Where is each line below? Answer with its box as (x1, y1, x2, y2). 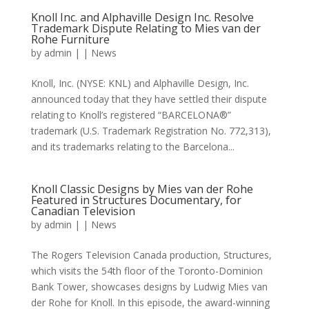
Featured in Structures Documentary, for (30, 192, 241, 208)
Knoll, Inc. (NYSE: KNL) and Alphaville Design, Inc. (30, 77, 249, 90)
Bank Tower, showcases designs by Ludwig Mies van (30, 280, 268, 294)
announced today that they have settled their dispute (30, 92, 267, 106)
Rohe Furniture (30, 32, 110, 48)
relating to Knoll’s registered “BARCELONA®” (30, 108, 231, 122)
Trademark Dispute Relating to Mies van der (30, 21, 261, 37)
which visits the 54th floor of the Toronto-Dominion (30, 264, 263, 278)
